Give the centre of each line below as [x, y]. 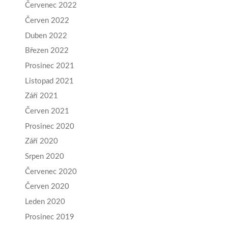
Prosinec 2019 [50, 217]
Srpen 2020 [45, 156]
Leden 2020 [45, 202]
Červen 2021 [47, 111]
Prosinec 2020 [50, 126]
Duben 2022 [46, 36]
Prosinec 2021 [50, 66]
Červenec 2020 [51, 172]
